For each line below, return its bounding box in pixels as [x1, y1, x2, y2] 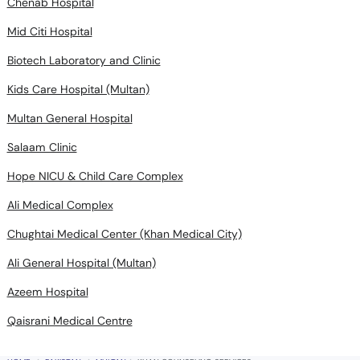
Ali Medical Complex [6, 198, 113, 212]
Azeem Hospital [6, 284, 88, 299]
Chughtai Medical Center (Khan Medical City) [6, 227, 242, 241]
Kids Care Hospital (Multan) [6, 82, 149, 96]
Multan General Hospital [6, 111, 133, 125]
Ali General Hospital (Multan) [6, 256, 156, 270]
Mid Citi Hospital [6, 24, 92, 39]
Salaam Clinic [6, 140, 77, 154]
